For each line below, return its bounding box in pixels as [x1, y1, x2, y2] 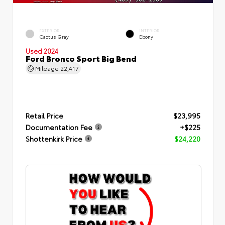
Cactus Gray [39, 33, 69, 40]
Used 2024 [26, 46, 58, 55]
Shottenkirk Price [26, 133, 82, 144]
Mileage [34, 63, 60, 72]
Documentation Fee [26, 122, 92, 132]
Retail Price [26, 110, 63, 121]
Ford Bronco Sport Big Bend [26, 52, 137, 64]
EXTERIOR [39, 27, 60, 33]
